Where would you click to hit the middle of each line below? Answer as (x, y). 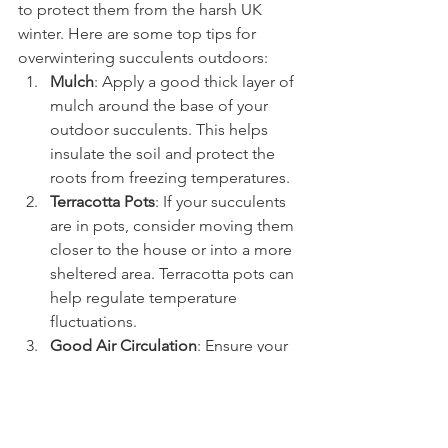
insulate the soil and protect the (164, 153)
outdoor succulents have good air (172, 369)
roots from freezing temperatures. (170, 177)
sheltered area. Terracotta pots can (174, 273)
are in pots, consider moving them (174, 225)
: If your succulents (222, 201)
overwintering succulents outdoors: (143, 57)
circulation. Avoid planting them (166, 393)
